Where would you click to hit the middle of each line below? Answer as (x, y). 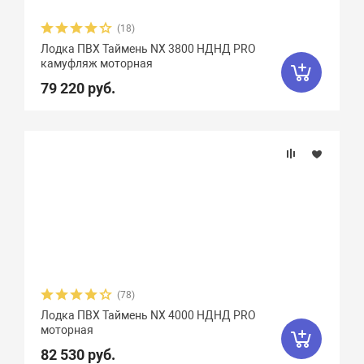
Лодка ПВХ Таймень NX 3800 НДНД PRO (149, 49)
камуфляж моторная (97, 63)
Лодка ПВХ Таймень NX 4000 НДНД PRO (149, 315)
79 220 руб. (78, 88)
